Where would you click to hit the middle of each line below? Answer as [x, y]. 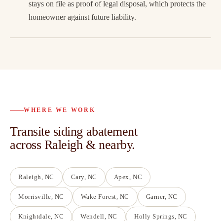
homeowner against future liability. [82, 17]
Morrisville [35, 197]
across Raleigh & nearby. [73, 145]
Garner [155, 197]
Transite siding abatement [74, 132]
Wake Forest [98, 197]
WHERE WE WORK [60, 110]
